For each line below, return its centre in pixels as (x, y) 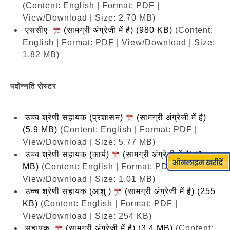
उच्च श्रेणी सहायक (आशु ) (70, 191)
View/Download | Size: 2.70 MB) (89, 17)
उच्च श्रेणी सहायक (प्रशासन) (75, 117)
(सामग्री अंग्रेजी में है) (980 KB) (117, 30)
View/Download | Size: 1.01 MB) (89, 179)
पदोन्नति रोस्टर (33, 86)
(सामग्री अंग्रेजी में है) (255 (169, 191)
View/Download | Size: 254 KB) (87, 216)
